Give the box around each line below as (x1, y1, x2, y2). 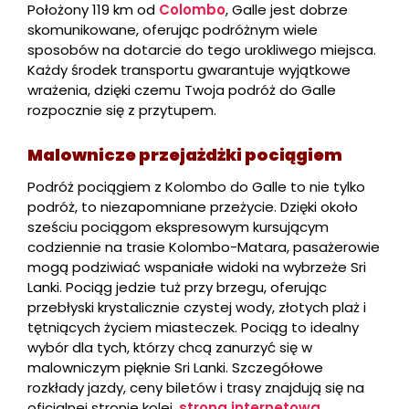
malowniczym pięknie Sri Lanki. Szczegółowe (27, 357, 323, 377)
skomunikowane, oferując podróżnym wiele (27, 19, 318, 39)
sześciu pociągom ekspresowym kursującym (27, 216, 329, 236)
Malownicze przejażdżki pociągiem (27, 142, 342, 166)
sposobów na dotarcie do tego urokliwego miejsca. (27, 39, 376, 59)
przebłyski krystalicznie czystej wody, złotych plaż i (27, 297, 366, 317)
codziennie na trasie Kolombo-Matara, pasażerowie (27, 236, 380, 257)
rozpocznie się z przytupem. (27, 100, 216, 120)
